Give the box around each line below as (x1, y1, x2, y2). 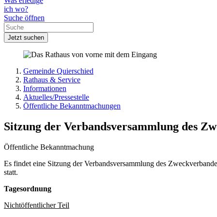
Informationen (23, 84, 66, 93)
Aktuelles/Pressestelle (23, 93, 89, 102)
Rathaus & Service (23, 76, 80, 84)
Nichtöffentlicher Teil (4, 201, 69, 210)
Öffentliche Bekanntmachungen (23, 102, 121, 110)
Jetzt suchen (8, 34, 44, 42)
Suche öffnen (4, 14, 45, 22)
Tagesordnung (4, 185, 51, 193)
